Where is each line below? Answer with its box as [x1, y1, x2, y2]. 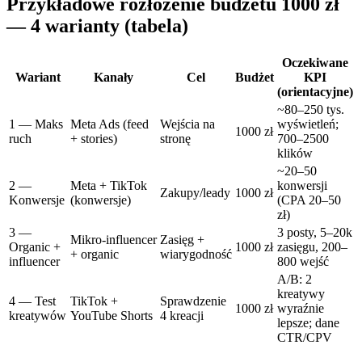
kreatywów [9, 309, 66, 323]
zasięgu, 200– [277, 240, 347, 255]
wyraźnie [277, 301, 324, 316]
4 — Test [9, 294, 56, 309]
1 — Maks [9, 117, 63, 132]
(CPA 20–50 [277, 193, 341, 208]
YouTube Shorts [70, 309, 153, 323]
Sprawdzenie [160, 294, 226, 309]
